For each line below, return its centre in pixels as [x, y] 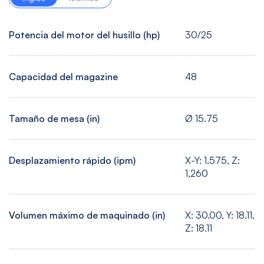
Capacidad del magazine [63, 77]
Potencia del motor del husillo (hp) [84, 35]
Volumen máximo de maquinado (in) [87, 215]
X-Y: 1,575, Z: [212, 161]
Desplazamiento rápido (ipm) [72, 161]
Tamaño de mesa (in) [54, 119]
